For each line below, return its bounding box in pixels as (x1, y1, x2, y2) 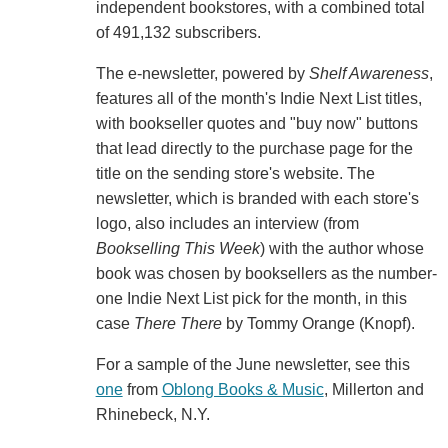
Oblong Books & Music (161, 380, 324, 398)
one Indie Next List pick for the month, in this (95, 289, 407, 307)
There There (133, 314, 222, 332)
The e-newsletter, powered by (95, 64, 309, 82)
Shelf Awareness (308, 64, 429, 82)
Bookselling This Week (95, 239, 260, 257)
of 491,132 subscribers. (95, 23, 261, 41)
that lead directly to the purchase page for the (95, 139, 413, 157)
